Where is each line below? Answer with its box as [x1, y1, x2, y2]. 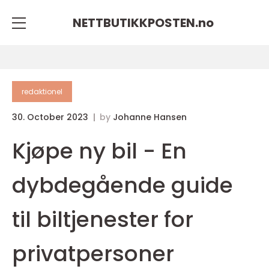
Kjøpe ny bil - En [12, 136, 187, 166]
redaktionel [22, 86, 62, 97]
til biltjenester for [12, 204, 193, 235]
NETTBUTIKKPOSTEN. [72, 14, 198, 31]
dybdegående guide [12, 170, 233, 201]
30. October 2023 [12, 111, 91, 123]
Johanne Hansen [113, 111, 187, 123]
